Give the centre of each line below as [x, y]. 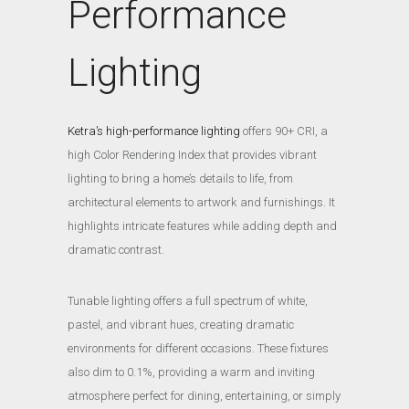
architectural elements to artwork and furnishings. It [201, 202]
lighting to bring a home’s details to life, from [180, 178]
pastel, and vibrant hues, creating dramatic [181, 324]
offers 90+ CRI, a [284, 131]
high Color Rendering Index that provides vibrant [192, 154]
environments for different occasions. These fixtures [198, 348]
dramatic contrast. [117, 249]
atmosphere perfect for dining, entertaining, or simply [204, 395]
